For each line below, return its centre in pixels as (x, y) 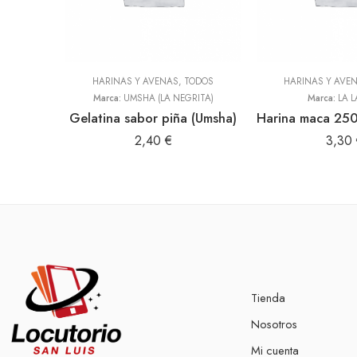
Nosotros (274, 324)
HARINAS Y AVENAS (135, 81)
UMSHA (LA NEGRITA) (168, 98)
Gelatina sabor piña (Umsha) (153, 118)
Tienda (268, 298)
